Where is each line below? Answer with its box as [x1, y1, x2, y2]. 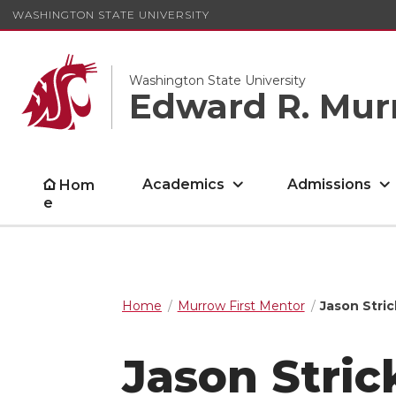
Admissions [287, 176, 372, 193]
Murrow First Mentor [177, 298, 305, 314]
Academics [142, 176, 225, 193]
